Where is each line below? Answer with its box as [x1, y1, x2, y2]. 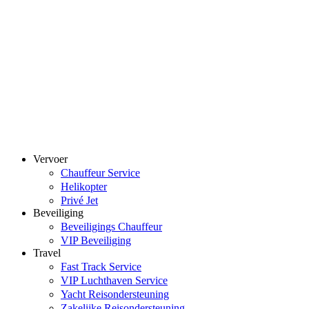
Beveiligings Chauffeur [61, 221, 162, 233]
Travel [33, 247, 61, 259]
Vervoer [33, 153, 68, 166]
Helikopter [61, 181, 107, 193]
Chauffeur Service [61, 167, 140, 179]
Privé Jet [61, 195, 98, 207]
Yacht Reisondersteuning [61, 288, 169, 301]
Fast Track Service [61, 261, 141, 273]
